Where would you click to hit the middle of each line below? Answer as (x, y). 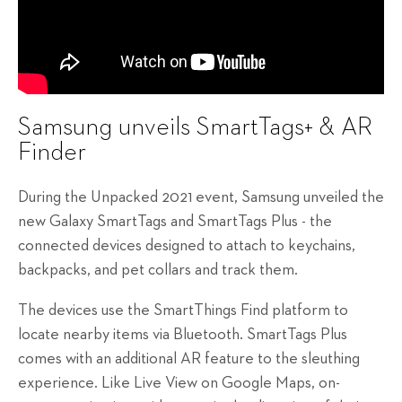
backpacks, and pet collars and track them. (158, 271)
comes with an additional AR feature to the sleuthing (189, 359)
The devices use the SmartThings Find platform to (183, 311)
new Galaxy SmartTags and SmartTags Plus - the (175, 222)
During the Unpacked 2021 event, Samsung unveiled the (201, 198)
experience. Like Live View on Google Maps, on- (179, 384)
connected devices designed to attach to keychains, (187, 246)
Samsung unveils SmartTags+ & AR (195, 127)
